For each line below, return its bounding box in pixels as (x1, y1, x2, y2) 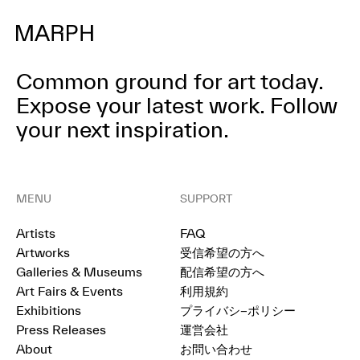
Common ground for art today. (16, 68, 324, 94)
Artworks (16, 245, 70, 260)
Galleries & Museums (16, 264, 142, 280)
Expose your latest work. (16, 92, 264, 118)
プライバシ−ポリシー (180, 303, 296, 318)
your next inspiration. (16, 117, 229, 142)
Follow (264, 92, 338, 118)
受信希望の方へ (180, 245, 264, 260)
